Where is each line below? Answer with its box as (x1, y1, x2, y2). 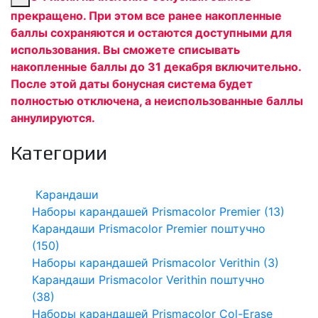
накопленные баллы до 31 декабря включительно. (11, 59, 301, 74)
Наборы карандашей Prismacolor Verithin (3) (32, 255, 279, 270)
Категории (11, 141, 107, 164)
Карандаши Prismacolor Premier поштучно (32, 221, 265, 236)
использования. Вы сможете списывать (11, 42, 240, 57)
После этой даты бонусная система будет (11, 76, 253, 91)
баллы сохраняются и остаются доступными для (11, 25, 292, 40)
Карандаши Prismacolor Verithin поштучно (32, 272, 265, 287)
